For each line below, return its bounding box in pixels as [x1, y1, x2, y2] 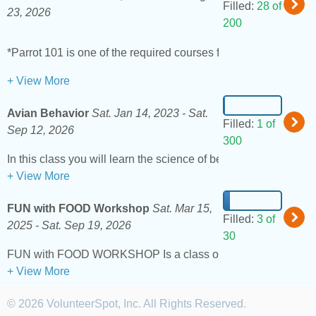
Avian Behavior [7, 107, 89, 120]
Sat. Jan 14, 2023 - [92, 107, 188, 120]
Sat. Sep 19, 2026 [42, 219, 131, 232]
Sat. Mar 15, [152, 202, 212, 215]
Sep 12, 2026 [7, 124, 74, 137]
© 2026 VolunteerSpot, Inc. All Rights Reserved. [7, 298, 246, 310]
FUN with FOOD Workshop [7, 202, 150, 215]
